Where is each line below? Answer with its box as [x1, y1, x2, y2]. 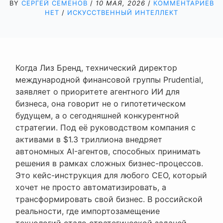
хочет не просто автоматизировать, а [15, 182, 166, 192]
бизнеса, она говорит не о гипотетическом [15, 98, 186, 109]
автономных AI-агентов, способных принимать [15, 146, 201, 156]
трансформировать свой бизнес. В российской [15, 194, 203, 204]
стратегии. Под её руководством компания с [15, 122, 196, 132]
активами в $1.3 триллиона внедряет [15, 134, 162, 144]
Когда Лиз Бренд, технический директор [15, 62, 177, 73]
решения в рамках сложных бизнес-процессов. [15, 158, 203, 168]
